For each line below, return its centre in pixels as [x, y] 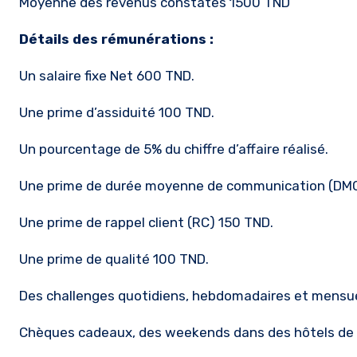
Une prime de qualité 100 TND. [114, 259]
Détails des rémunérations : [116, 39]
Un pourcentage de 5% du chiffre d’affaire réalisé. [174, 149]
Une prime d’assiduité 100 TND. [117, 112]
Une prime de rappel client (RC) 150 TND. [146, 222]
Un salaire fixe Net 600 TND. [107, 76]
